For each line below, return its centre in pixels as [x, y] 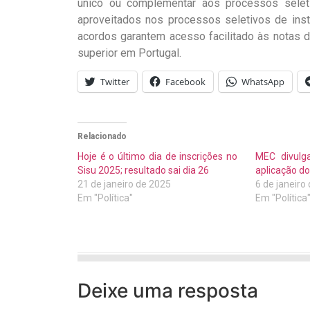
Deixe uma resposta [168, 291]
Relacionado [102, 137]
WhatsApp [263, 82]
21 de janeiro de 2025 [124, 184]
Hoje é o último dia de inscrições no [158, 157]
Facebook [185, 82]
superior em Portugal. [129, 53]
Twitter [115, 82]
